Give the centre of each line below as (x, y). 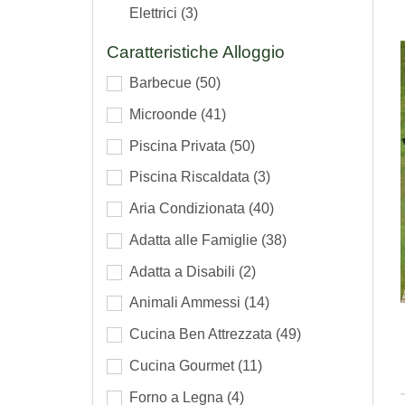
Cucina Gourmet (184, 365)
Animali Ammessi (187, 303)
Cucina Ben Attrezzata (202, 334)
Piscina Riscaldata (191, 177)
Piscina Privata (179, 146)
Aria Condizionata (189, 209)
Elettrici (155, 14)
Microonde (165, 114)
